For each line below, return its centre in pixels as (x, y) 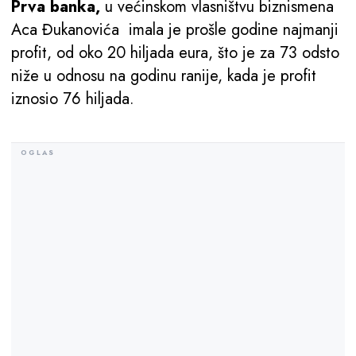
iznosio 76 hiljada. (73, 99)
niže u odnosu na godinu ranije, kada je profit (164, 76)
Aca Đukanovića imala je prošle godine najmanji (175, 30)
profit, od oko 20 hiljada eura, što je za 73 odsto (175, 53)
